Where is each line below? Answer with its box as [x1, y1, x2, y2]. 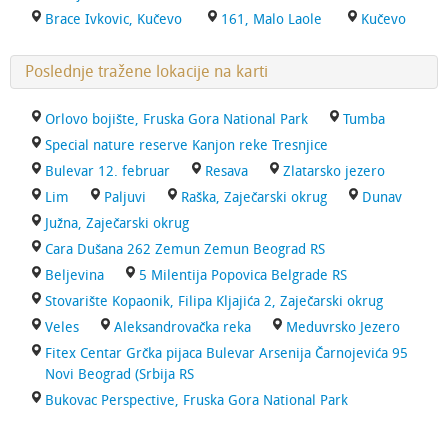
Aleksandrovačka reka [114, 319, 251, 336]
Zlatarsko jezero [283, 163, 385, 180]
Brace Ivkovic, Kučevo [45, 11, 182, 28]
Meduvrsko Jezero [286, 319, 400, 336]
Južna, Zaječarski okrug [45, 215, 189, 232]
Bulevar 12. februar [45, 163, 170, 180]
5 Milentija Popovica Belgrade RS [139, 267, 347, 284]
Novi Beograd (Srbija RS [45, 366, 194, 383]
